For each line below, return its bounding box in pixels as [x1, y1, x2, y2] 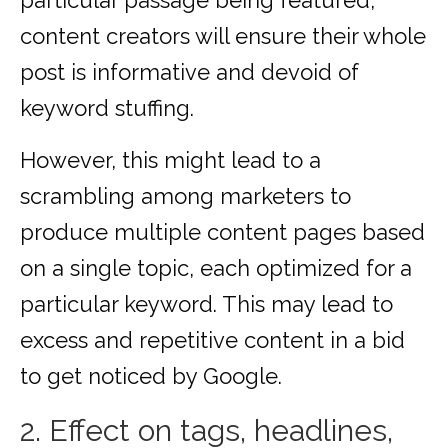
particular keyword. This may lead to [20, 291, 393, 318]
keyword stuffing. [20, 95, 194, 122]
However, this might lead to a [20, 147, 321, 174]
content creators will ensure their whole [20, 23, 426, 50]
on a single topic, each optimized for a [20, 255, 412, 282]
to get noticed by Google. [20, 363, 282, 390]
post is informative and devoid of [20, 59, 359, 86]
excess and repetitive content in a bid [20, 327, 405, 354]
